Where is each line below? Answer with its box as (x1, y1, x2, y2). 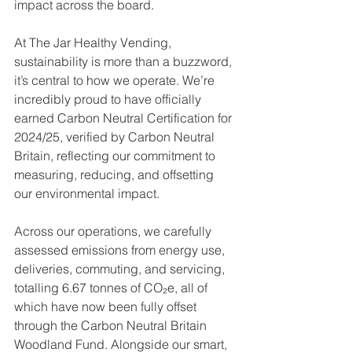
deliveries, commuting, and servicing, (14, 261, 228, 277)
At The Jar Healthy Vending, (14, 35, 174, 50)
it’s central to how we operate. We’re (14, 72, 218, 88)
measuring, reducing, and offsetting (14, 167, 217, 182)
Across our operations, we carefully (14, 223, 214, 239)
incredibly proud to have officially (14, 91, 204, 107)
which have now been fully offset (14, 299, 200, 314)
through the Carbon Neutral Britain (14, 317, 210, 333)
